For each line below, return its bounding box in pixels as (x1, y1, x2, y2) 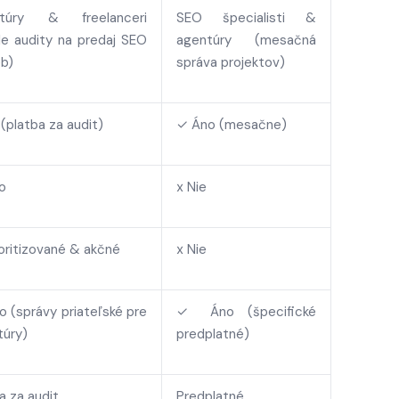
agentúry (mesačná (176, 31, 316, 49)
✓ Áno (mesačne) (176, 116, 287, 134)
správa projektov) (176, 53, 285, 71)
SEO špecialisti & (176, 9, 316, 27)
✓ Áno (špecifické (176, 303, 316, 321)
